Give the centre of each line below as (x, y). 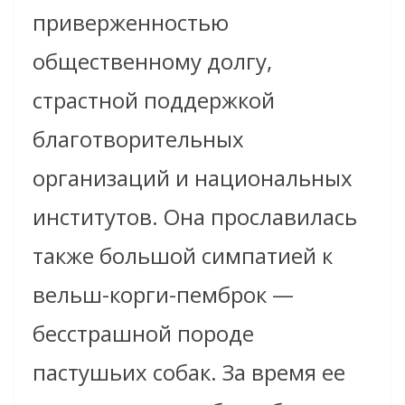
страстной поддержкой (154, 100)
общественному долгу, (152, 61)
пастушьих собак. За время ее (189, 372)
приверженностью (131, 23)
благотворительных (138, 139)
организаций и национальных (193, 178)
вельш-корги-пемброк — (163, 295)
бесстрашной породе (143, 334)
